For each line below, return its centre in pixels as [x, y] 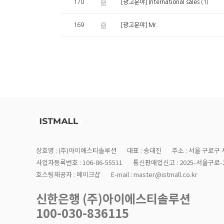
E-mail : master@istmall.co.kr [154, 174]
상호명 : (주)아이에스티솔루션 [76, 150]
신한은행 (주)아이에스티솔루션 [113, 198]
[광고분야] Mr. [139, 25]
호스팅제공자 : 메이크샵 [68, 174]
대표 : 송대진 [144, 150]
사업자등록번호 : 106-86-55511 [79, 162]
